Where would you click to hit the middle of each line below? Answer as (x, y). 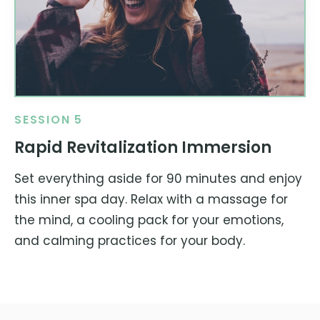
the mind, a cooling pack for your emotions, (149, 220)
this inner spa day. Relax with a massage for (151, 200)
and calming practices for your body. (130, 241)
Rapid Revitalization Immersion (143, 148)
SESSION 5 (49, 120)
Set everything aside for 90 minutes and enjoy (158, 179)
